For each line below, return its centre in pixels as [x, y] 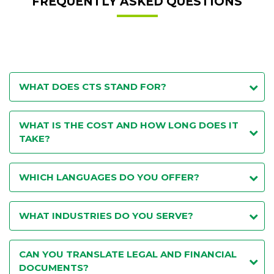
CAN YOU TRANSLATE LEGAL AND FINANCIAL [128, 254]
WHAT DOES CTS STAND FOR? [93, 87]
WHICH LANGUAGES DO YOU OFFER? [109, 177]
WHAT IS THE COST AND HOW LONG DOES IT [129, 125]
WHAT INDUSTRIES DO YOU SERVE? [106, 216]
